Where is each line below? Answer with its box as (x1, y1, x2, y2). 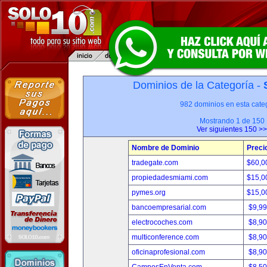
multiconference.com (131, 233, 199, 241)
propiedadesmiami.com (131, 173, 208, 182)
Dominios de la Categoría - (132, 79, 263, 91)
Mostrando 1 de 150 (199, 117, 265, 125)
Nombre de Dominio (131, 144, 199, 152)
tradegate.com (131, 159, 178, 167)
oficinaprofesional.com (131, 248, 205, 256)
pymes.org (131, 188, 166, 197)
